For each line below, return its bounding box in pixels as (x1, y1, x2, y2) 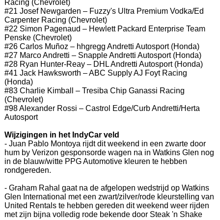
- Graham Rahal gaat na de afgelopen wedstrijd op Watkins (4, 183, 209, 192)
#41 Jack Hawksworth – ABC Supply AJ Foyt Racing (4, 68, 187, 77)
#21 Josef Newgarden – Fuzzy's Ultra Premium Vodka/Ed (4, 6, 204, 15)
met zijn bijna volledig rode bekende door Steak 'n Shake (4, 210, 202, 219)
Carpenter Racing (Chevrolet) (4, 15, 107, 24)
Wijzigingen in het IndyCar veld (4, 130, 119, 139)
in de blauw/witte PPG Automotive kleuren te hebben (4, 157, 187, 165)
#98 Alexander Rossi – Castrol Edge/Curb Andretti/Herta (4, 104, 200, 112)
